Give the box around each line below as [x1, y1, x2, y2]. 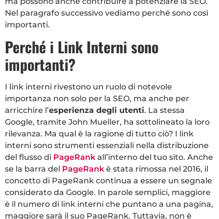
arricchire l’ [5, 105, 49, 115]
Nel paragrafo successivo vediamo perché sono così [5, 8, 208, 18]
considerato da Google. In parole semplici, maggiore [5, 187, 211, 197]
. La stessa [144, 105, 185, 115]
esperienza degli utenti [49, 105, 144, 115]
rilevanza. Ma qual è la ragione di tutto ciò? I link [5, 129, 194, 138]
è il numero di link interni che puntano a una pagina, [5, 199, 213, 209]
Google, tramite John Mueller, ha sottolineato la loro [5, 117, 210, 127]
